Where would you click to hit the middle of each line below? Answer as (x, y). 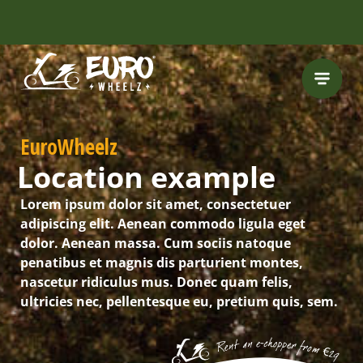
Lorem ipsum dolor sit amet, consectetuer (156, 204)
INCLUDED (104, 78)
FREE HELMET (109, 60)
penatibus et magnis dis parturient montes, (162, 263)
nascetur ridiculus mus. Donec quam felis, (156, 282)
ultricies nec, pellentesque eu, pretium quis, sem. (179, 301)
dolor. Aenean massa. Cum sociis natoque (156, 243)
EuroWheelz (69, 147)
